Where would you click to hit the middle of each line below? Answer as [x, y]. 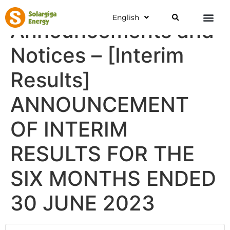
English [126, 17]
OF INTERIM [69, 129]
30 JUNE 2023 [83, 203]
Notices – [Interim [97, 55]
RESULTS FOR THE [102, 154]
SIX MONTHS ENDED [113, 178]
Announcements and [112, 31]
